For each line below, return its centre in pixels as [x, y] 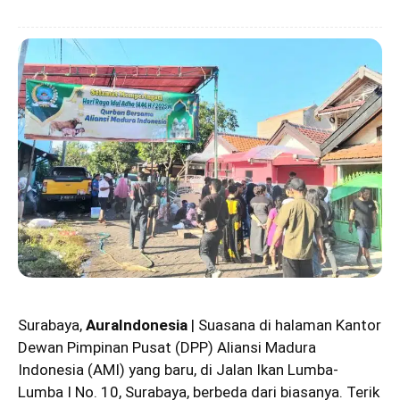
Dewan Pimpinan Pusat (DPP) [117, 347]
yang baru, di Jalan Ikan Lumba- [232, 369]
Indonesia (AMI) [71, 369]
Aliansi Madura [267, 347]
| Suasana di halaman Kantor [284, 325]
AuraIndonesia [137, 325]
